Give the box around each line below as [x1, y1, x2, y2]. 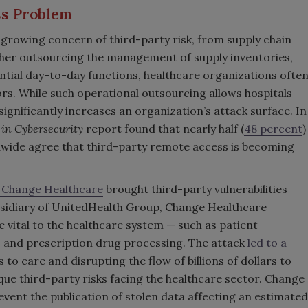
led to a [247, 235, 287, 250]
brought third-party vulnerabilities [103, 181, 287, 196]
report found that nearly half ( [83, 121, 244, 135]
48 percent [244, 121, 302, 135]
